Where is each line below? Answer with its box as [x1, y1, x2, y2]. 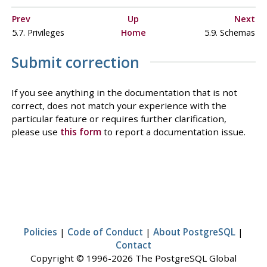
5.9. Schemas [201, 26, 255, 38]
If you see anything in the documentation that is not [11, 86, 237, 98]
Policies [24, 225, 57, 238]
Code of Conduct [67, 225, 143, 238]
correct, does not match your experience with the [11, 99, 226, 111]
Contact [116, 238, 151, 251]
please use [11, 125, 60, 138]
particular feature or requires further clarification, [11, 112, 226, 125]
